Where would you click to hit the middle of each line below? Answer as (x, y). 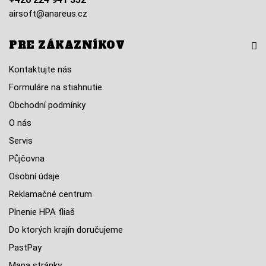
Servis (21, 141)
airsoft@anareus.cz (48, 14)
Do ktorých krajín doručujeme (66, 230)
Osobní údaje (34, 176)
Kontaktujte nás (40, 69)
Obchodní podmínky (47, 105)
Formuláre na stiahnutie (56, 87)
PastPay (25, 248)
